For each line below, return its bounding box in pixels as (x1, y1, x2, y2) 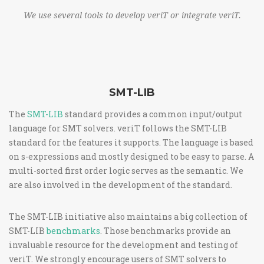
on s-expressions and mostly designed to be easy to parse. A (9, 151, 254, 162)
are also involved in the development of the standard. (9, 179, 232, 190)
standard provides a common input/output (63, 108, 242, 120)
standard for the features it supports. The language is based (9, 137, 253, 148)
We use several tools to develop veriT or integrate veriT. (23, 11, 241, 20)
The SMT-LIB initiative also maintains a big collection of (9, 211, 247, 222)
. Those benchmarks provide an (100, 225, 231, 236)
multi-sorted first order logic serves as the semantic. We (9, 165, 243, 176)
